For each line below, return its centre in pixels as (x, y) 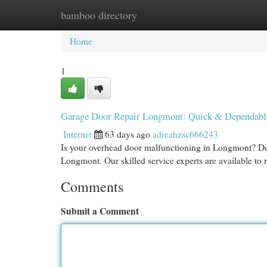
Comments (92, 187)
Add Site (219, 15)
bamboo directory (99, 15)
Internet (77, 134)
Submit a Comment (100, 211)
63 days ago (128, 134)
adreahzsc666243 (185, 134)
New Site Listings (152, 15)
